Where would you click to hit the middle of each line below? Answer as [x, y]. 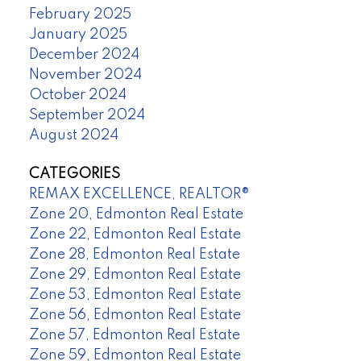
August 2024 [73, 136]
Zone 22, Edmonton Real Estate [135, 234]
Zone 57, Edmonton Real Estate [134, 335]
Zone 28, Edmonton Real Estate [134, 254]
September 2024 [87, 116]
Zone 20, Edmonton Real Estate [136, 214]
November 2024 [85, 75]
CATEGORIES [74, 174]
